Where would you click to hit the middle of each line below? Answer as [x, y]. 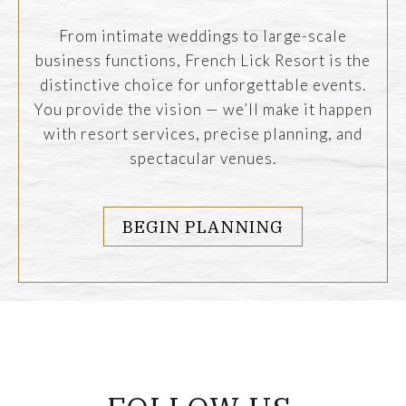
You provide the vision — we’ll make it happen [203, 109]
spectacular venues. [203, 158]
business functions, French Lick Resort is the [203, 60]
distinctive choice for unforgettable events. [203, 85]
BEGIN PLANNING [203, 227]
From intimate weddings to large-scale [203, 36]
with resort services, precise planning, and [203, 134]
